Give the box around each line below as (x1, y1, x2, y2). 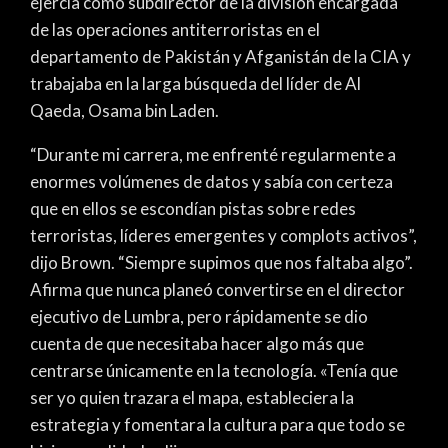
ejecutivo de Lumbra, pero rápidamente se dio (30, 305, 368, 327)
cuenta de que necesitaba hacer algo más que (30, 332, 364, 354)
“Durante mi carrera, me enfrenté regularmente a (30, 143, 396, 165)
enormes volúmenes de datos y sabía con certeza (30, 170, 393, 192)
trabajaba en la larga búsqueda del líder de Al (30, 72, 361, 94)
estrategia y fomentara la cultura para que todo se (30, 413, 405, 435)
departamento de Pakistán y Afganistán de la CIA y (30, 45, 411, 67)
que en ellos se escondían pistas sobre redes (30, 197, 356, 219)
